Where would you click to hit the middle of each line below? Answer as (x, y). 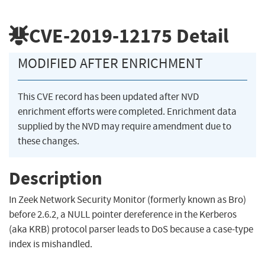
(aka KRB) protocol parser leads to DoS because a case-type (131, 230)
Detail (201, 35)
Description (56, 178)
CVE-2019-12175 (101, 35)
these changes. (49, 141)
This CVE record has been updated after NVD (108, 97)
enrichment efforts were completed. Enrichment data (127, 112)
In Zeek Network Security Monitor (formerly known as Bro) (127, 200)
